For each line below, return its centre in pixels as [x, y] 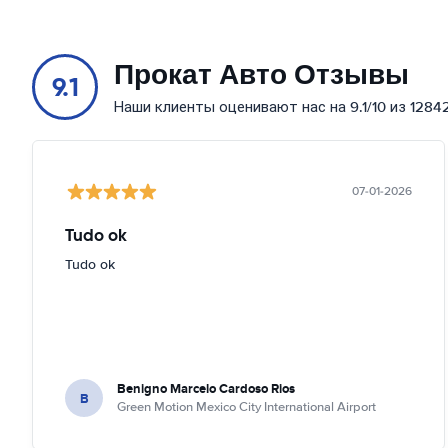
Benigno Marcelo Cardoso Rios [206, 388]
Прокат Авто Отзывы [261, 74]
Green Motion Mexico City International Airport [246, 407]
